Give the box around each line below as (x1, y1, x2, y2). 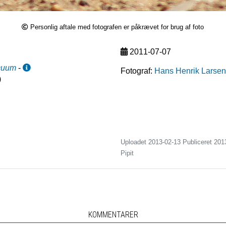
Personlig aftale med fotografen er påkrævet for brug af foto (30, 23, 204, 31)
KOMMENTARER (88, 210, 138, 219)
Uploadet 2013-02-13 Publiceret (121, 138, 214, 146)
